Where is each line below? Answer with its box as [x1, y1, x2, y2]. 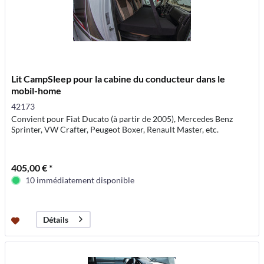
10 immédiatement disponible [25, 174, 135, 185]
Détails [43, 214, 69, 225]
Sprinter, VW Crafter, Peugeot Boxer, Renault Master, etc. [11, 124, 219, 134]
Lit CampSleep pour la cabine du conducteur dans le [11, 72, 226, 84]
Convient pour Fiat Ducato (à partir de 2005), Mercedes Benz [11, 113, 233, 124]
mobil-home [11, 84, 62, 96]
